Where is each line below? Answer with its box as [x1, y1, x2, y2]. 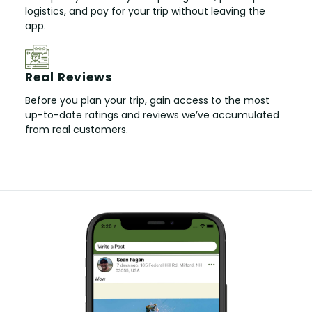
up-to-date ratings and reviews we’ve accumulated [25, 107, 279, 122]
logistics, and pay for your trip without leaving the [25, 3, 265, 18]
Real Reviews [25, 68, 113, 86]
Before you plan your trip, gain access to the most [25, 93, 270, 107]
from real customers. [25, 122, 128, 136]
